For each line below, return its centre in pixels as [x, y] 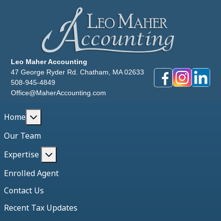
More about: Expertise [93, 154]
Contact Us [24, 191]
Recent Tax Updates [41, 208]
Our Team [22, 136]
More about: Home [71, 117]
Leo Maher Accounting [49, 62]
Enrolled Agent [31, 173]
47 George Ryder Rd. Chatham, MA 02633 [77, 72]
